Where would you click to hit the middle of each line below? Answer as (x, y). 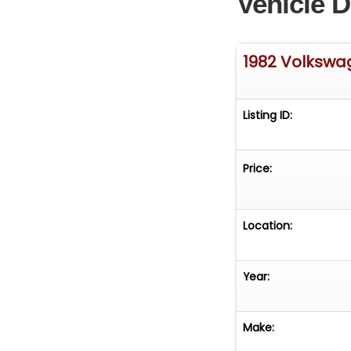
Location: (268, 226)
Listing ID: (268, 116)
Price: (258, 169)
